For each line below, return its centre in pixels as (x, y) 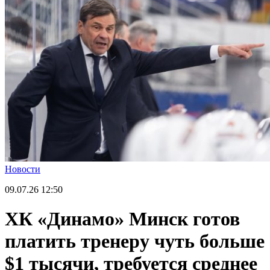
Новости (23, 169)
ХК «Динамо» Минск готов (122, 219)
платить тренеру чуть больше (135, 241)
